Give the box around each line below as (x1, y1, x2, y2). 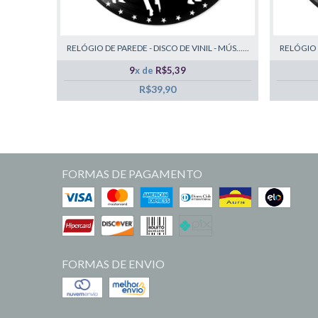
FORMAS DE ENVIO (62, 257, 165, 270)
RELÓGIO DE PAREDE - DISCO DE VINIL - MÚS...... (66, 43, 249, 53)
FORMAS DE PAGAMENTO (62, 167, 202, 180)
